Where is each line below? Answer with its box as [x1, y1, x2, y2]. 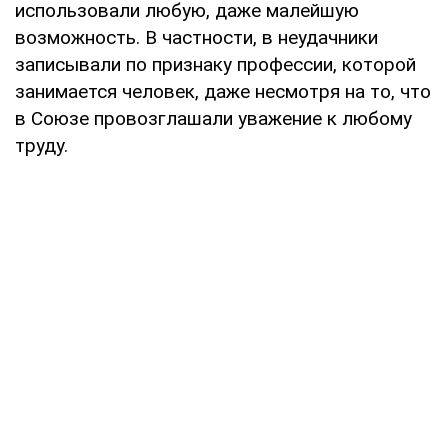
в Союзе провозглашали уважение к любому [15, 106, 412, 130]
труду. [15, 133, 68, 157]
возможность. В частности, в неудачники [15, 25, 378, 49]
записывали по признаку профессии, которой [15, 52, 416, 76]
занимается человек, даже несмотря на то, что [15, 79, 431, 103]
